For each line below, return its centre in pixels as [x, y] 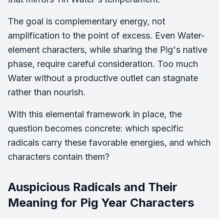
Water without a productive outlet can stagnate [103, 78]
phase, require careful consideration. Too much [103, 64]
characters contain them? [59, 157]
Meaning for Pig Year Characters [101, 203]
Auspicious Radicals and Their [93, 187]
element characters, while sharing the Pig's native [108, 50]
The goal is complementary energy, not [87, 21]
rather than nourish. [47, 92]
